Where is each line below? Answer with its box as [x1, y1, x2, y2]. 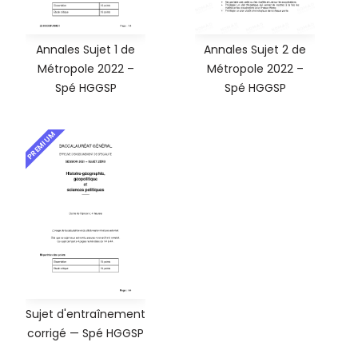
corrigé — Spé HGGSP [27, 324, 144, 341]
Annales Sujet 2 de [204, 41, 306, 58]
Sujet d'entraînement [26, 305, 145, 322]
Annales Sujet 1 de [36, 41, 135, 58]
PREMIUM [25, 129, 58, 161]
